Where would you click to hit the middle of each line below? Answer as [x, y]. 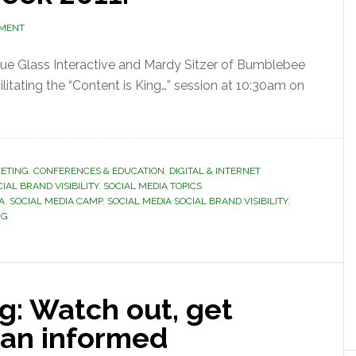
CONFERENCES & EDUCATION [99, 171]
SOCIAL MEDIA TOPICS [153, 186]
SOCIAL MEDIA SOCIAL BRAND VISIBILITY [197, 201]
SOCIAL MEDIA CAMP [56, 201]
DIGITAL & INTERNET [215, 171]
